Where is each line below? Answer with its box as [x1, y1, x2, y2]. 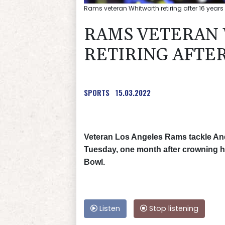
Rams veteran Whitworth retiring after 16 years [84, 4, 223, 13]
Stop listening [147, 203, 198, 214]
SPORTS [84, 87, 109, 98]
